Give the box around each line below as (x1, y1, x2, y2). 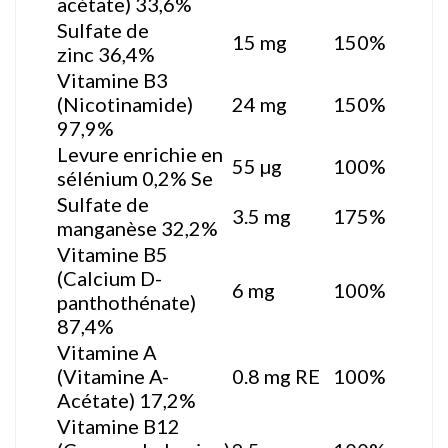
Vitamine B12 (57, 413, 180, 438)
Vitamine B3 (57, 67, 168, 92)
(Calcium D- (57, 265, 162, 290)
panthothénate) (57, 289, 196, 314)
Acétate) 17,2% (57, 387, 196, 412)
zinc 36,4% (57, 41, 155, 66)
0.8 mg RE (232, 363, 320, 388)
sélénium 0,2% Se (57, 165, 213, 190)
